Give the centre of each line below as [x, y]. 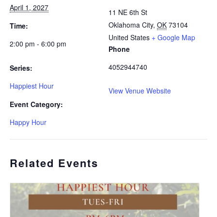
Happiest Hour [32, 85]
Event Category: [36, 104]
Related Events [54, 163]
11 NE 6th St [128, 12]
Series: [21, 68]
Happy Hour [28, 122]
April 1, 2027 [29, 7]
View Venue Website [140, 90]
